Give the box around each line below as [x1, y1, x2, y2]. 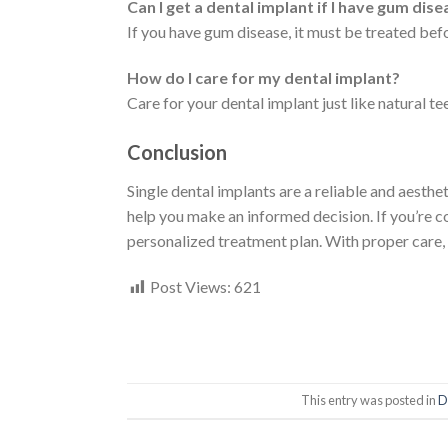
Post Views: [150, 276, 231, 296]
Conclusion [127, 140, 227, 164]
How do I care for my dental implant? [127, 68, 400, 88]
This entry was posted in [300, 392, 438, 409]
